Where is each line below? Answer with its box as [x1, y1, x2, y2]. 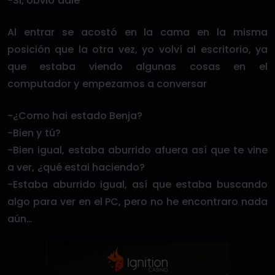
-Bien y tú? [7, 126, 61, 140]
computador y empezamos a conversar [7, 77, 207, 91]
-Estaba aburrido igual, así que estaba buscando [7, 177, 268, 192]
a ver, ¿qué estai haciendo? [7, 160, 145, 174]
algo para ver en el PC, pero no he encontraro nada [7, 195, 268, 209]
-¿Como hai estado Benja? [7, 109, 142, 123]
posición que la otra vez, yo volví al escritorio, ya [7, 42, 268, 56]
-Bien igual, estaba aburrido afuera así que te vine [7, 143, 268, 157]
